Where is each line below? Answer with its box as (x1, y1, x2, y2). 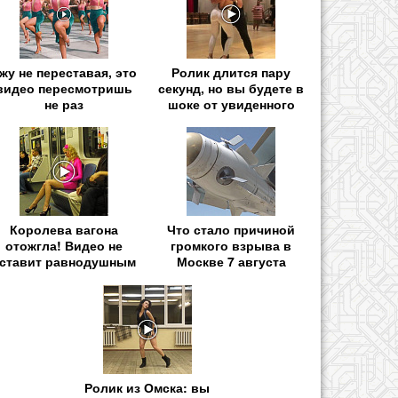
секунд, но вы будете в (158, 79, 305, 98)
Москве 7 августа (176, 252, 286, 271)
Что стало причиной (167, 220, 296, 239)
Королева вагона (9, 220, 118, 239)
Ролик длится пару (171, 63, 291, 82)
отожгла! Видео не (4, 236, 123, 255)
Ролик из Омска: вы (84, 378, 211, 396)
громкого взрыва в (171, 236, 292, 255)
